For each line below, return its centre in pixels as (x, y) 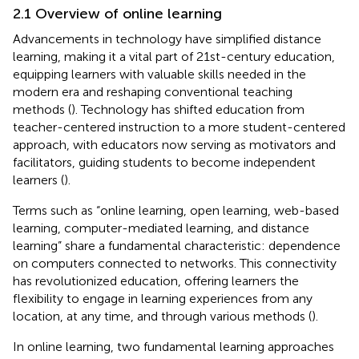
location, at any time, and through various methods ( (162, 316)
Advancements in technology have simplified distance (167, 38)
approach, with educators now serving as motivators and (174, 144)
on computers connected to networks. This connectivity (175, 263)
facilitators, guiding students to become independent (164, 162)
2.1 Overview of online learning (117, 13)
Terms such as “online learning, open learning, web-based (176, 210)
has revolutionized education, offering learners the (156, 280)
